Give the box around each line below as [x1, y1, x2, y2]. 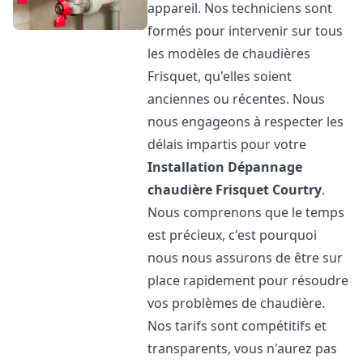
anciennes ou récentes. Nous [147, 90, 326, 108]
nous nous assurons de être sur [147, 249, 344, 267]
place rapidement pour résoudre [147, 271, 349, 289]
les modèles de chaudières [147, 45, 311, 62]
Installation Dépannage [147, 158, 303, 176]
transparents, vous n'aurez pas [147, 340, 338, 357]
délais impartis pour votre [147, 135, 307, 153]
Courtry [272, 181, 322, 199]
